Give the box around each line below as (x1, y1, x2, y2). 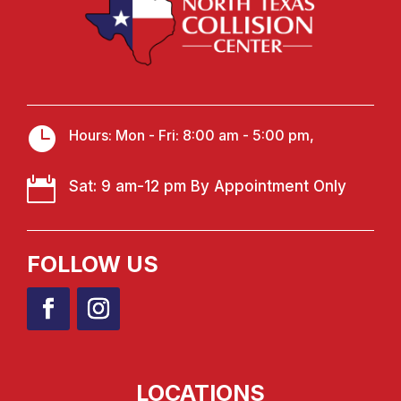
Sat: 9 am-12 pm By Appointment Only (69, 177, 346, 196)
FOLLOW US (27, 251, 158, 278)
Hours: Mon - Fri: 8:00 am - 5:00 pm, (69, 126, 314, 145)
